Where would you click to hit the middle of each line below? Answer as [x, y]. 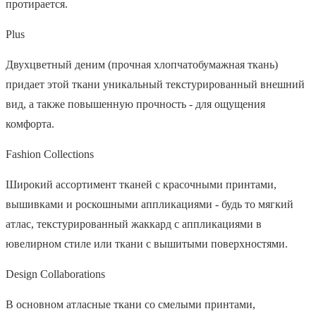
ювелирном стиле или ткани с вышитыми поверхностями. [147, 243]
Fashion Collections [50, 154]
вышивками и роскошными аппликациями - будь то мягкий [150, 204]
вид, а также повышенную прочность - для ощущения [135, 104]
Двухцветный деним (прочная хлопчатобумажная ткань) [142, 64]
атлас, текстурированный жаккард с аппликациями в [134, 224]
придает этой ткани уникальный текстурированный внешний [155, 84]
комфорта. [30, 123]
